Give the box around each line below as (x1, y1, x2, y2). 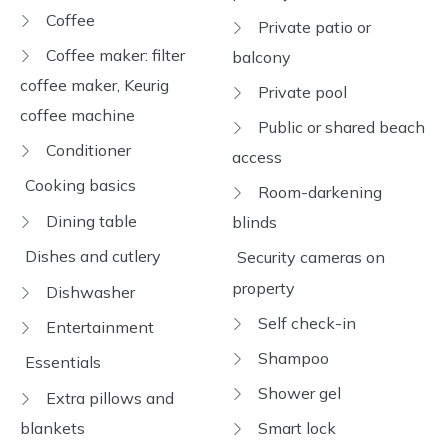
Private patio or (254, 17, 371, 37)
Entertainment (42, 317, 154, 337)
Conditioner (42, 140, 131, 160)
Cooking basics (25, 175, 136, 195)
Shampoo (254, 348, 329, 368)
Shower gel (254, 383, 341, 403)
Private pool (254, 82, 347, 102)
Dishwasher (42, 282, 135, 302)
